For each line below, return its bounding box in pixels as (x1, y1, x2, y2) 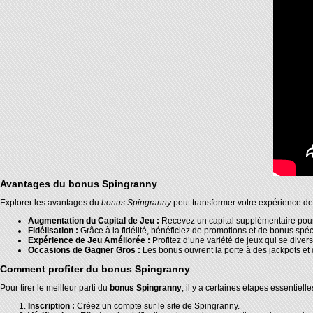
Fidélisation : (28, 225, 78, 235)
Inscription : (28, 300, 75, 311)
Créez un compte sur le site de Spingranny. (75, 300, 240, 311)
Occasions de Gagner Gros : (28, 245, 140, 255)
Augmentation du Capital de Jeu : (28, 215, 159, 226)
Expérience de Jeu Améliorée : (28, 235, 150, 245)
